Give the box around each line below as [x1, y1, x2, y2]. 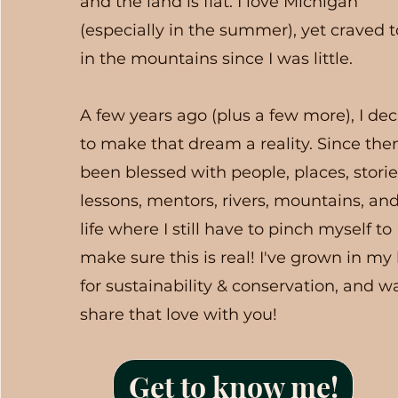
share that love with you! [80, 305, 278, 324]
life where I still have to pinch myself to [80, 219, 393, 239]
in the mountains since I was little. [80, 49, 354, 68]
